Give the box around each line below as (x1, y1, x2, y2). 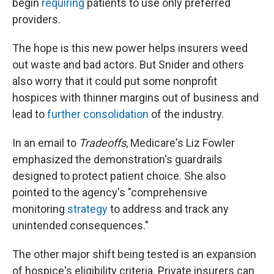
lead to (12, 108, 47, 120)
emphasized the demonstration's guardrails (12, 153, 223, 166)
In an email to (12, 136, 79, 149)
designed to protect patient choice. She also (12, 169, 226, 182)
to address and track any (108, 202, 229, 215)
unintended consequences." (12, 219, 149, 232)
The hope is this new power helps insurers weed (12, 42, 248, 54)
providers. (12, 13, 61, 26)
